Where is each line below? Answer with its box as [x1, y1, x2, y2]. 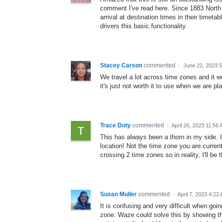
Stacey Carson [100, 61, 142, 69]
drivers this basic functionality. [100, 22, 187, 30]
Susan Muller [100, 190, 137, 198]
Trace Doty [100, 121, 131, 129]
